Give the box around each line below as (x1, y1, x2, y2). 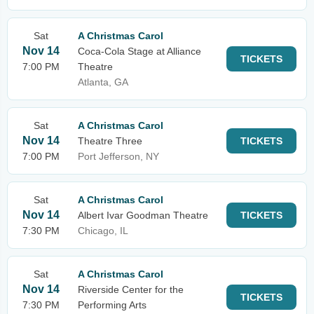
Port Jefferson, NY (78, 151, 159, 162)
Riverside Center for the (78, 284, 184, 295)
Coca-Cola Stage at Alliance (78, 46, 201, 57)
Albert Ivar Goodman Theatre (78, 210, 208, 221)
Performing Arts (78, 299, 146, 310)
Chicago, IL (78, 225, 128, 236)
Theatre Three (78, 135, 142, 146)
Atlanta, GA (78, 76, 128, 88)
